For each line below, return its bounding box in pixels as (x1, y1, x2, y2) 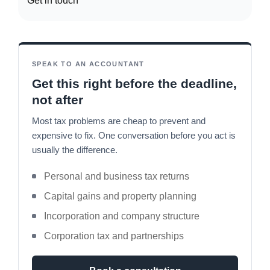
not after (32, 92, 83, 107)
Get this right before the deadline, (32, 76, 237, 90)
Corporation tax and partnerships (44, 230, 184, 241)
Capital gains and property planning (44, 190, 196, 201)
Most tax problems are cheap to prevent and (32, 115, 206, 126)
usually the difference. (32, 144, 118, 155)
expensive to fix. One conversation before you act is (32, 130, 236, 140)
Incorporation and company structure (44, 210, 199, 221)
